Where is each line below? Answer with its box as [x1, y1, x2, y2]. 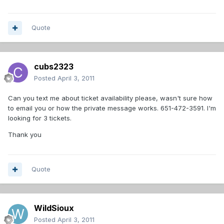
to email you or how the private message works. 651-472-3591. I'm [8, 104, 216, 112]
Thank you [8, 130, 41, 139]
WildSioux [34, 203, 74, 213]
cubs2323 [34, 61, 73, 72]
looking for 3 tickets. [8, 114, 71, 122]
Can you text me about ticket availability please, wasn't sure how [8, 94, 212, 102]
